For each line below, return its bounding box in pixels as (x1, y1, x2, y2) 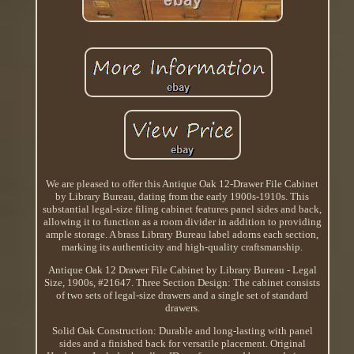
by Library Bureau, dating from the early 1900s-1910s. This (55, 190, 310, 202)
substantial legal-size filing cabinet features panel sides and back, (43, 202, 322, 215)
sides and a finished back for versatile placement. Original (58, 337, 306, 349)
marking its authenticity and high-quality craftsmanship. (62, 240, 303, 253)
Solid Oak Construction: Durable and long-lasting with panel (51, 324, 313, 337)
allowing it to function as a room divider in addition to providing (43, 215, 322, 228)
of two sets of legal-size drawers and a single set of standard (56, 288, 309, 301)
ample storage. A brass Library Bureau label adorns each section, (46, 228, 319, 240)
